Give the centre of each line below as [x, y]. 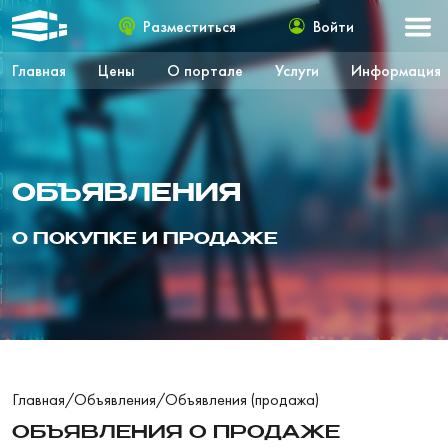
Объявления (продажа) [242, 399]
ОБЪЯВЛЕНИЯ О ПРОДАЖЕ [176, 433]
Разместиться [190, 26]
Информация [396, 70]
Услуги [297, 70]
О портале [205, 70]
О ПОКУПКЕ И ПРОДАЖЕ [145, 240]
